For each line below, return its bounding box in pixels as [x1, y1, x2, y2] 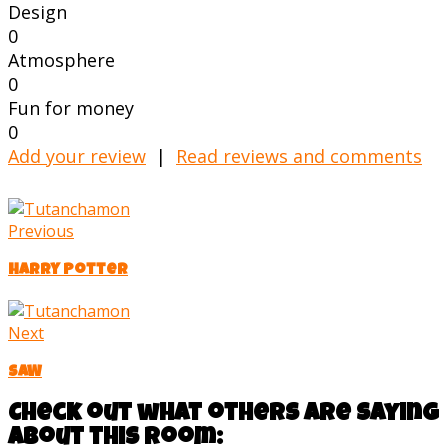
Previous [8, 219, 74, 242]
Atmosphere [8, 47, 115, 72]
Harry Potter [8, 262, 128, 279]
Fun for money [8, 95, 134, 120]
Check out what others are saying [8, 402, 439, 427]
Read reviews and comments [176, 143, 422, 168]
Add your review [8, 143, 146, 168]
